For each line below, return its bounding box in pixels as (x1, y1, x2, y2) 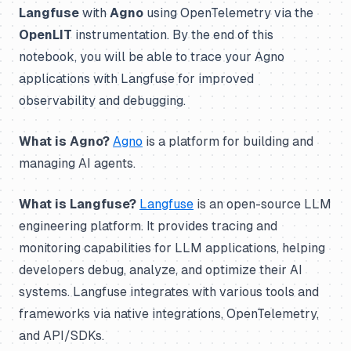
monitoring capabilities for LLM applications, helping (19, 241, 325, 255)
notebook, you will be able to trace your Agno (19, 49, 284, 64)
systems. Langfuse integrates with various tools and (19, 284, 319, 299)
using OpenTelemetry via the (143, 5, 313, 20)
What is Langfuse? (19, 197, 136, 212)
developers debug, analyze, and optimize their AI (19, 262, 302, 277)
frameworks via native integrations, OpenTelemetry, (19, 306, 319, 321)
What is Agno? (19, 134, 110, 149)
